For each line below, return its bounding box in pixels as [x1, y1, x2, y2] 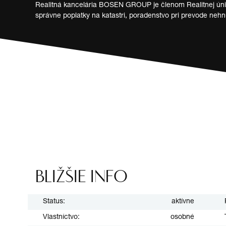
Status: [43, 198, 65, 205]
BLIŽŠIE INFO [35, 165, 128, 187]
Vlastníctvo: [43, 213, 80, 221]
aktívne [171, 198, 194, 205]
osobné [170, 213, 194, 221]
